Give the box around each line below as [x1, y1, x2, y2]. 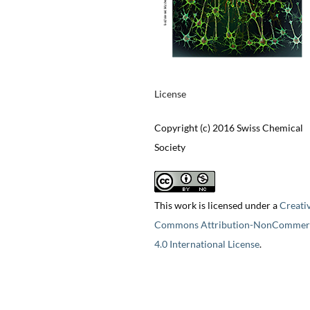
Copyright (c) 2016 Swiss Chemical [154, 122, 303, 134]
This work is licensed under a [154, 199, 280, 212]
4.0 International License [154, 238, 259, 250]
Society [154, 141, 185, 154]
